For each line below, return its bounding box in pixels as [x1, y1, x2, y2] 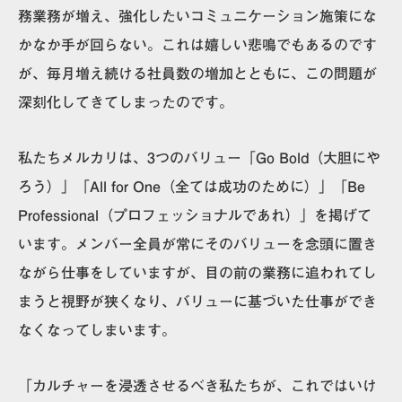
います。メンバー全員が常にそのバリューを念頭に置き [18, 236, 377, 251]
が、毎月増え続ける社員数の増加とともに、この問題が [18, 66, 377, 81]
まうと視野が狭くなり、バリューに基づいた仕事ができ [18, 293, 377, 309]
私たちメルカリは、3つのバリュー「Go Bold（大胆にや [18, 150, 380, 165]
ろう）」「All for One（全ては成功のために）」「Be [18, 179, 365, 194]
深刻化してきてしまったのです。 [18, 94, 233, 109]
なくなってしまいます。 [18, 322, 176, 337]
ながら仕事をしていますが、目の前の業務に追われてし [18, 265, 377, 280]
